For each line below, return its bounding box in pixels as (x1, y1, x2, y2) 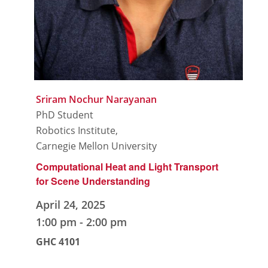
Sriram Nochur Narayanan (36, 93, 157, 106)
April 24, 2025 (36, 197, 106, 212)
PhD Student (36, 108, 94, 122)
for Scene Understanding (36, 173, 151, 188)
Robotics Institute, (36, 124, 118, 138)
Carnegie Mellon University (36, 139, 157, 153)
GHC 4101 (36, 235, 81, 249)
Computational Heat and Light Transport (36, 159, 219, 173)
